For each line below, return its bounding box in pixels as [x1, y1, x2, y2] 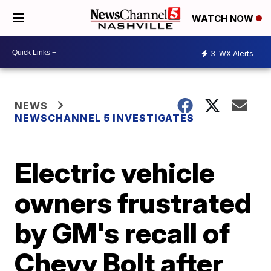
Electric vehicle [15, 155, 215, 189]
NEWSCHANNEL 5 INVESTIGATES [15, 112, 195, 124]
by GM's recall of [15, 216, 230, 250]
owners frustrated [15, 186, 252, 220]
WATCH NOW [192, 13, 256, 25]
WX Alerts [217, 48, 253, 58]
